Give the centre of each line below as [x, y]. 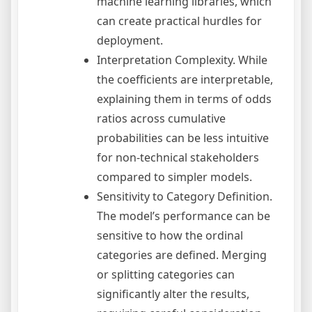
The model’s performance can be [184, 216]
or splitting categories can [166, 275]
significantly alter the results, [173, 294]
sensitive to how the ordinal [170, 236]
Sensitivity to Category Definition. [185, 197]
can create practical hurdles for [179, 21]
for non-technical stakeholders [178, 158]
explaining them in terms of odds [184, 99]
